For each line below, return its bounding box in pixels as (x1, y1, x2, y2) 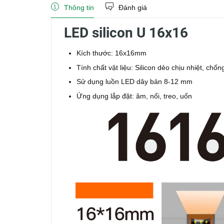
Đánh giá (118, 3, 147, 11)
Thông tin (64, 3, 94, 11)
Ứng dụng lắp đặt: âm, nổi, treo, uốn (76, 91, 192, 100)
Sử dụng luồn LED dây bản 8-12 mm (76, 77, 192, 86)
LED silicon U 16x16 (64, 24, 188, 41)
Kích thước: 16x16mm (76, 49, 146, 57)
